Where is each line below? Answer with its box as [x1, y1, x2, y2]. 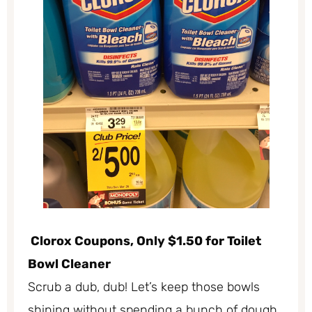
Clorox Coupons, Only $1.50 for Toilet [28, 233, 261, 249]
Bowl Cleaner [28, 256, 111, 272]
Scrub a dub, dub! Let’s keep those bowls [28, 279, 260, 295]
